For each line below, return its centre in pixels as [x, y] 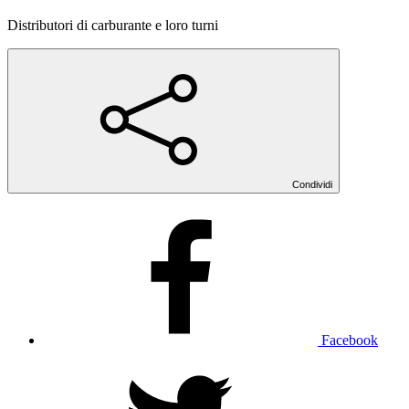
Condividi [312, 184]
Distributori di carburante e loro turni [113, 25]
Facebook [350, 340]
